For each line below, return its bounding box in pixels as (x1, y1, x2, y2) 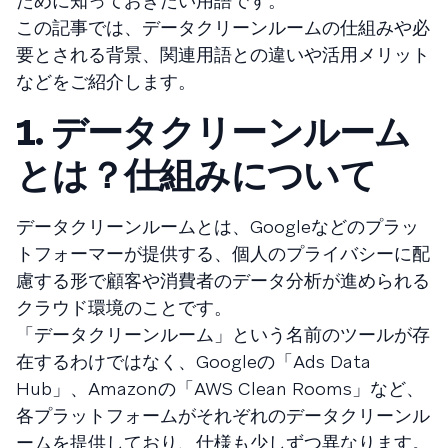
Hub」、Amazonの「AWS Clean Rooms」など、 (16, 377, 424, 400)
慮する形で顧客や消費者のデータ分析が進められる (16, 269, 430, 292)
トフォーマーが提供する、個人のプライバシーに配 (16, 242, 430, 265)
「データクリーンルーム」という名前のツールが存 (16, 323, 430, 346)
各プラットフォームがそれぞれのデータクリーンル (16, 404, 430, 427)
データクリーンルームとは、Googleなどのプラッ (16, 215, 419, 238)
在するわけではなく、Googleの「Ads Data (16, 350, 371, 373)
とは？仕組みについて (16, 152, 376, 199)
